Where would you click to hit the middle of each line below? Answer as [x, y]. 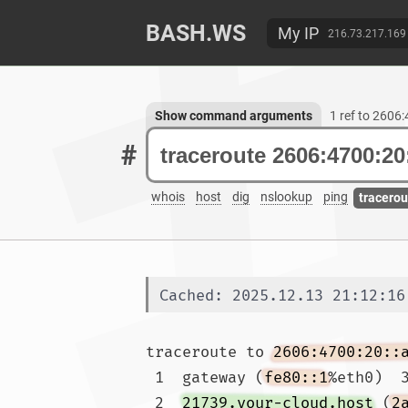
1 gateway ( [209, 377]
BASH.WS [196, 33]
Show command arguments [234, 116]
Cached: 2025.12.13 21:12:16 [282, 296]
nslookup [286, 197]
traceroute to [209, 352]
